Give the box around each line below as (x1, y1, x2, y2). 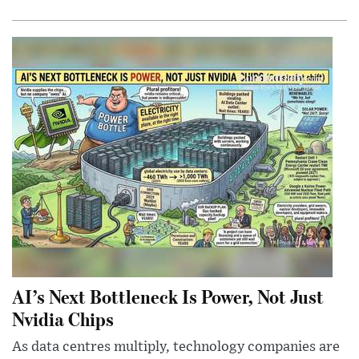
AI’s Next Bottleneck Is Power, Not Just (12, 284, 324, 309)
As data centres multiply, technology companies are (12, 340, 340, 355)
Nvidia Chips (12, 306, 114, 332)
